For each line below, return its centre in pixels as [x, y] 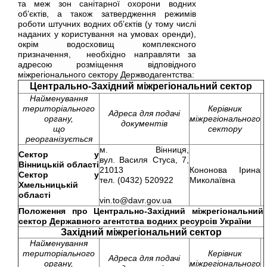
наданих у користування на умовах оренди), [107, 34]
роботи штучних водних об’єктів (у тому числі [107, 24]
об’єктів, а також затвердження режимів [107, 14]
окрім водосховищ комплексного [107, 44]
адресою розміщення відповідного [107, 64]
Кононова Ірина [225, 170]
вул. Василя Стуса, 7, [144, 160]
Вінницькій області [59, 164]
